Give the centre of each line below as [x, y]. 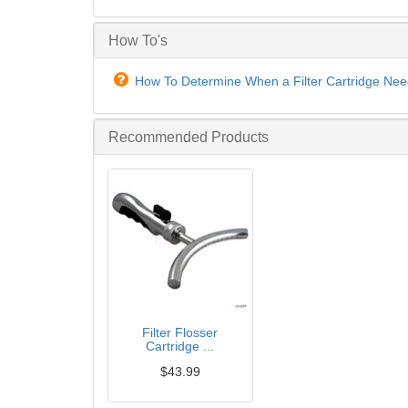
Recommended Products [189, 137]
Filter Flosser [180, 333]
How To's [138, 40]
